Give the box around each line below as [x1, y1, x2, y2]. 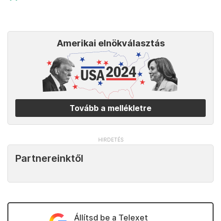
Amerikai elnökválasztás [56, 38, 165, 49]
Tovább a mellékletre [70, 103, 151, 113]
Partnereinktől [15, 152, 83, 165]
